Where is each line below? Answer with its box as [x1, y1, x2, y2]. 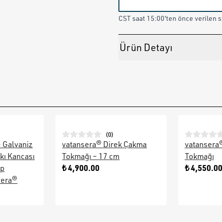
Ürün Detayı [119, 41, 172, 54]
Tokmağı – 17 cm [62, 151, 120, 161]
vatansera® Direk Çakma [62, 139, 147, 149]
